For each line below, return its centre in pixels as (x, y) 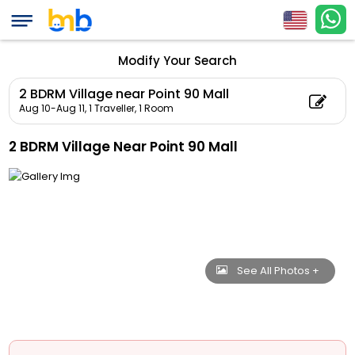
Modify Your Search (177, 61)
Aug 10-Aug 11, (53, 108)
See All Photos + (278, 271)
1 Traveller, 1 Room (132, 108)
